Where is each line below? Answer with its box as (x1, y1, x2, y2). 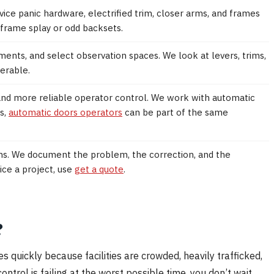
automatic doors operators (9, 106, 122, 118)
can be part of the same (122, 106, 228, 118)
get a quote (75, 163, 124, 175)
